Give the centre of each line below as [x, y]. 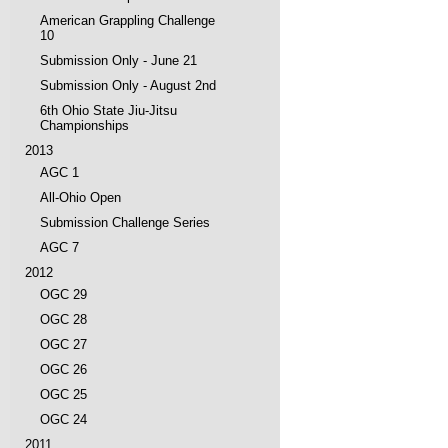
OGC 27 [63, 344]
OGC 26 [63, 369]
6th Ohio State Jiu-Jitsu [108, 110]
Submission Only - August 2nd [128, 85]
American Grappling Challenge [127, 20]
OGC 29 [63, 294]
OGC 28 [63, 319]
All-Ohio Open [80, 197]
